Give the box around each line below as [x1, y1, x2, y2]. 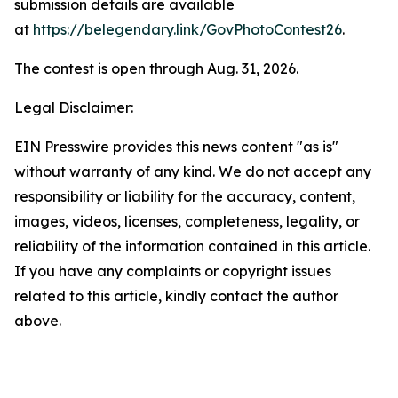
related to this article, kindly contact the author [14, 287, 338, 305]
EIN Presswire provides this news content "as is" [14, 138, 338, 155]
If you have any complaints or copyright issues [14, 262, 331, 280]
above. [14, 312, 61, 330]
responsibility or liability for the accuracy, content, [14, 187, 355, 205]
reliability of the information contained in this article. [14, 237, 370, 255]
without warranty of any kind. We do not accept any [14, 163, 371, 180]
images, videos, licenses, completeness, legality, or [14, 212, 360, 230]
